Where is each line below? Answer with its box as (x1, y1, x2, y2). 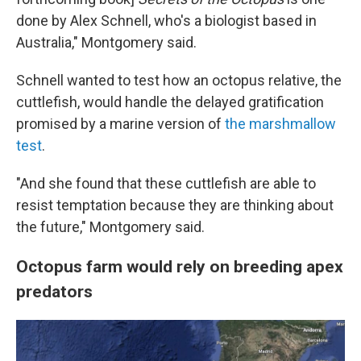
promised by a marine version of (16, 115, 225, 132)
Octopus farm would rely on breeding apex (16, 256, 343, 276)
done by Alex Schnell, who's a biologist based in (16, 12, 317, 29)
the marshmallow (225, 115, 336, 132)
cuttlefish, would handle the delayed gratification (16, 93, 324, 110)
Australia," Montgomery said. (16, 34, 197, 51)
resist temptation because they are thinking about (16, 197, 334, 214)
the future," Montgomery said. (16, 218, 205, 235)
